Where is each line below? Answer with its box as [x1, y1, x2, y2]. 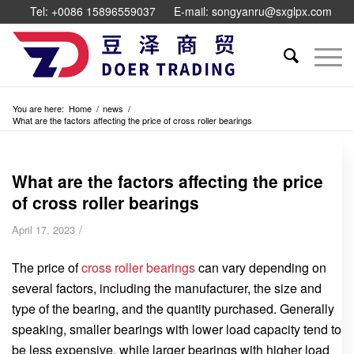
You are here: [13, 102, 64, 115]
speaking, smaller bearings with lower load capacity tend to [12, 319, 341, 338]
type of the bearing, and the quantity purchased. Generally [12, 299, 334, 318]
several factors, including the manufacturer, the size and [12, 278, 322, 297]
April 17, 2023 [12, 222, 75, 237]
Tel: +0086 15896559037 [30, 3, 156, 19]
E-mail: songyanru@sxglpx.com [174, 3, 332, 19]
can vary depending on [195, 258, 326, 277]
